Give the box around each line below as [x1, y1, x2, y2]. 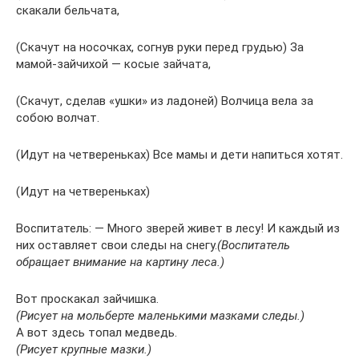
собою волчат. [16, 110, 99, 125]
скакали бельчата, [16, 2, 119, 18]
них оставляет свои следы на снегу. [16, 237, 217, 252]
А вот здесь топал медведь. [16, 325, 177, 340]
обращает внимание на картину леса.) [16, 254, 224, 269]
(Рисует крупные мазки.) [16, 341, 151, 357]
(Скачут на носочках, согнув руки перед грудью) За [16, 39, 304, 54]
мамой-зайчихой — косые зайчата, [16, 56, 211, 71]
